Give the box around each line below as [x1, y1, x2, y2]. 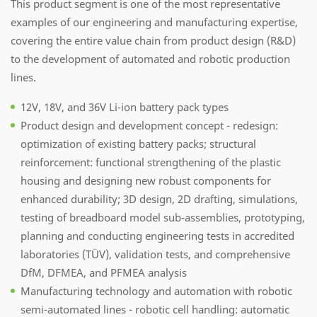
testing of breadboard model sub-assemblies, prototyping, [21, 209, 305, 224]
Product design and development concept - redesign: [21, 117, 278, 132]
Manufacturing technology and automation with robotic [21, 283, 292, 298]
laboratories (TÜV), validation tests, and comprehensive [21, 246, 290, 261]
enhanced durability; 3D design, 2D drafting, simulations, [21, 191, 298, 206]
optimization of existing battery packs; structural [21, 136, 256, 151]
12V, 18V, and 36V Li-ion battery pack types [21, 99, 229, 114]
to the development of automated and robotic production [11, 51, 290, 66]
